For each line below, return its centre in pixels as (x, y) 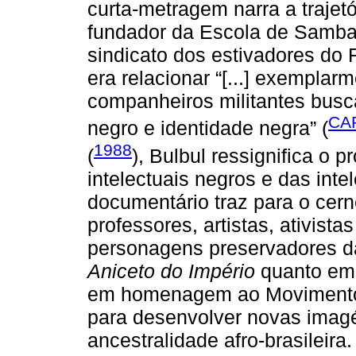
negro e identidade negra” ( (208, 128)
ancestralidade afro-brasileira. (220, 341)
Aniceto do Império (171, 271)
